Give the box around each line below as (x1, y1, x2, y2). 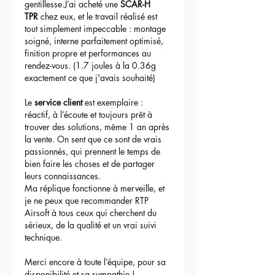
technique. (25, 231, 62, 243)
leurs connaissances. (25, 169, 101, 182)
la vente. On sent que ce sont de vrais (25, 133, 164, 145)
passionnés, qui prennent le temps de (25, 145, 163, 157)
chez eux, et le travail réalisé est (38, 10, 160, 22)
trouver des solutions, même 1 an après (25, 120, 172, 133)
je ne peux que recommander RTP (25, 194, 151, 206)
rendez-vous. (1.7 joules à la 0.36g (25, 59, 158, 71)
